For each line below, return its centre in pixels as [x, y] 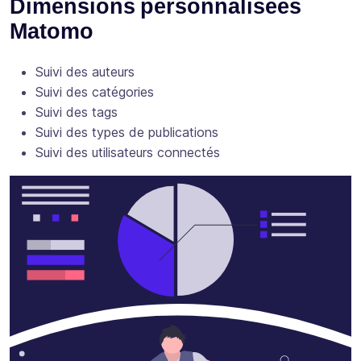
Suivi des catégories [95, 92]
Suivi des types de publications [127, 133]
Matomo [52, 31]
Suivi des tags [77, 112]
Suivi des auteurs [85, 72]
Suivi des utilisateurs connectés [128, 153]
